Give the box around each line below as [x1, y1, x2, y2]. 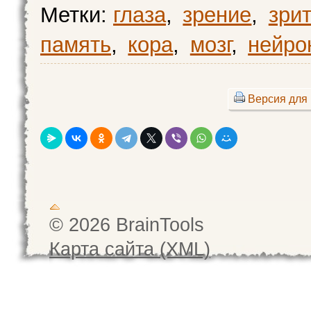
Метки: [40, 3, 113, 28]
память [40, 33, 111, 58]
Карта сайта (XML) [49, 238, 210, 260]
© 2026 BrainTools [49, 214, 204, 236]
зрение [183, 3, 252, 28]
